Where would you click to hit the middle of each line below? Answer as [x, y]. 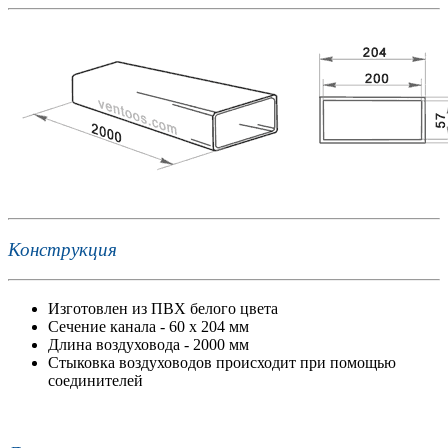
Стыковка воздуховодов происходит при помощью [222, 363]
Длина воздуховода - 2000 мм [148, 345]
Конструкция [62, 249]
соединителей [95, 381]
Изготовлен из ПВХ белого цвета [163, 309]
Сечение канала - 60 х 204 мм [148, 327]
